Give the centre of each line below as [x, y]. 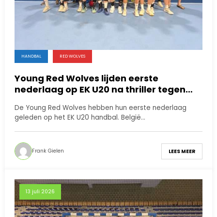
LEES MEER [182, 151]
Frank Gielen [48, 151]
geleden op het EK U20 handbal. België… [80, 118]
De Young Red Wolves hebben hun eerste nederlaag [101, 108]
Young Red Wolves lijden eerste [86, 78]
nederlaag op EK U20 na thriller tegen [100, 90]
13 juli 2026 [40, 192]
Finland [31, 101]
